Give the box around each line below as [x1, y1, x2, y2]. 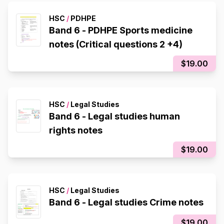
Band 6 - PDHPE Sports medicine [49, 25, 192, 35]
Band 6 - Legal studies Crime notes [49, 197, 203, 207]
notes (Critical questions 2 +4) [49, 39, 182, 49]
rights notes [49, 125, 102, 135]
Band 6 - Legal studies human [49, 111, 180, 121]
